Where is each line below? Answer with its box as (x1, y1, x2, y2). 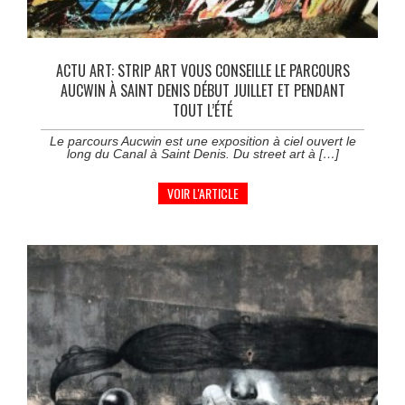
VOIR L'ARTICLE (166, 183, 239, 202)
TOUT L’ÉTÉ (173, 99, 232, 121)
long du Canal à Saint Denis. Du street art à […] (66, 146, 339, 161)
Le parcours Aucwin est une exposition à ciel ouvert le (49, 133, 356, 148)
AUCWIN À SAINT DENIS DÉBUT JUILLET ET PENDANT (60, 79, 345, 101)
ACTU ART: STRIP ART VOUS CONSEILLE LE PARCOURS (55, 59, 350, 81)
